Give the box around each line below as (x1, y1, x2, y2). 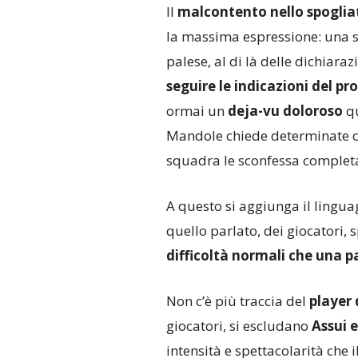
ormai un (165, 101, 228, 121)
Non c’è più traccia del (165, 292, 309, 311)
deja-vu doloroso (227, 101, 343, 121)
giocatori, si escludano (165, 316, 312, 336)
